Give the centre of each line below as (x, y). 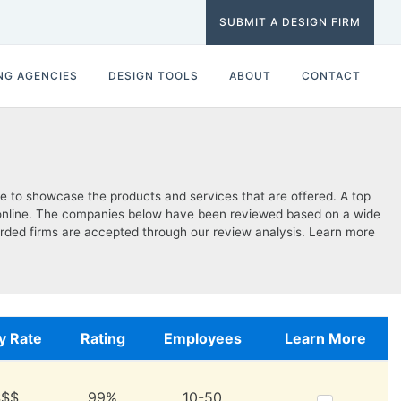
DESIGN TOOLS (154, 76)
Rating (102, 338)
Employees (202, 338)
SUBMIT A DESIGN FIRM (290, 22)
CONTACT (331, 76)
